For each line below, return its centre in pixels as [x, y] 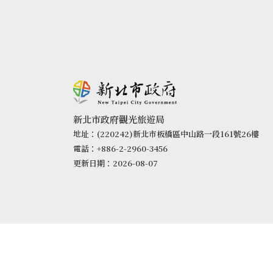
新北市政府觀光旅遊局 [119, 119]
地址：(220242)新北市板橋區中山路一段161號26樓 [166, 134]
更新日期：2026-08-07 [115, 163]
